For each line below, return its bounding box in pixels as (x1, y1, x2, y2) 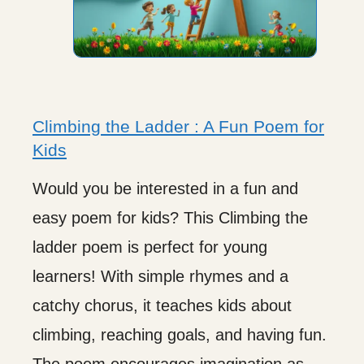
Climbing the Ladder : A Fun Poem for (32, 116, 324, 136)
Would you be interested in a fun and (32, 179, 298, 197)
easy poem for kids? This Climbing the (32, 208, 308, 227)
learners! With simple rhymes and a (32, 266, 288, 285)
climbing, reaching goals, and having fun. (32, 325, 327, 344)
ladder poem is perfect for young (32, 237, 267, 256)
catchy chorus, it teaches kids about (32, 296, 292, 314)
